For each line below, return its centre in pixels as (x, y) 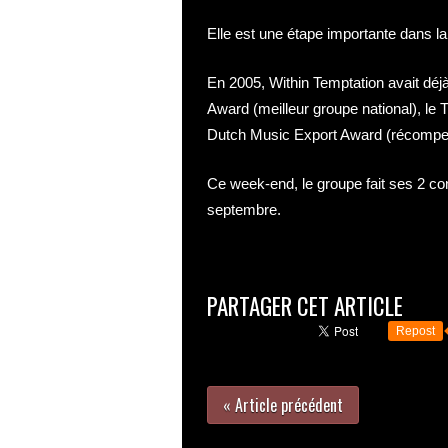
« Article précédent (283, 405)
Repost (415, 331)
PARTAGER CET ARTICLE (305, 306)
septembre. (244, 209)
